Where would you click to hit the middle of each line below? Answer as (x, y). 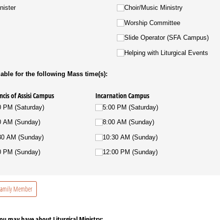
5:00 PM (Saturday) (130, 107)
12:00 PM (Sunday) (130, 152)
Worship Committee (152, 23)
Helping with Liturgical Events (166, 53)
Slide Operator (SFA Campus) (166, 38)
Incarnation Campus (123, 95)
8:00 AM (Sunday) (128, 122)
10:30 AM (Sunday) (130, 137)
